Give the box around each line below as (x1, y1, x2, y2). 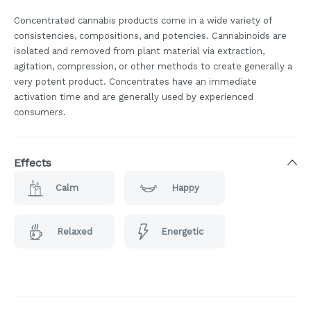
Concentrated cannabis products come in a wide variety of (14, 15, 271, 26)
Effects (14, 156, 51, 170)
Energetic (160, 226, 203, 237)
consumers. (14, 107, 66, 118)
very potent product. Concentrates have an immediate (14, 76, 257, 87)
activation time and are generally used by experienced (14, 92, 253, 103)
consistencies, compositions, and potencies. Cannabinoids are (14, 31, 287, 42)
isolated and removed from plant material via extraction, (14, 46, 264, 57)
